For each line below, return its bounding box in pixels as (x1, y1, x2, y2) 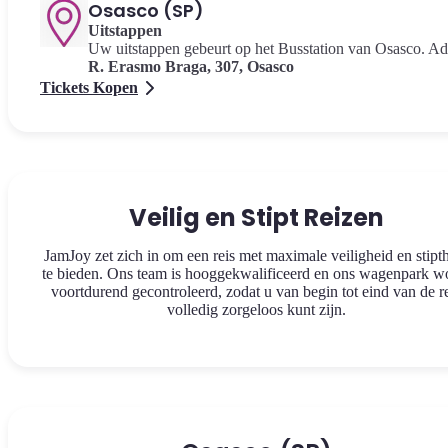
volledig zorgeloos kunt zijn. (166, 301, 346, 318)
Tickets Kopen (40, 79, 138, 96)
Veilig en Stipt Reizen (128, 201, 384, 234)
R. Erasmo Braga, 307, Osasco (88, 58, 294, 75)
